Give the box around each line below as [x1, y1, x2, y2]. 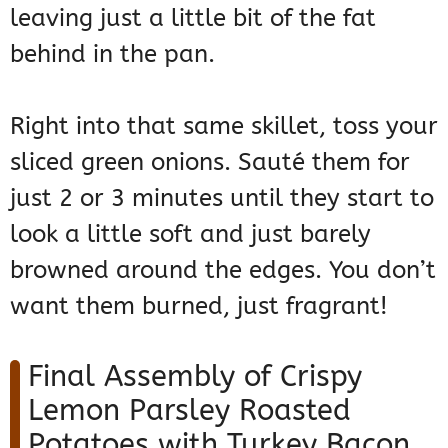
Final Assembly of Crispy [28, 359, 362, 395]
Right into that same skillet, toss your [10, 112, 438, 141]
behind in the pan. [10, 40, 215, 69]
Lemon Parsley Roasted [28, 393, 351, 429]
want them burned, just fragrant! [10, 292, 388, 321]
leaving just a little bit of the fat [10, 4, 376, 33]
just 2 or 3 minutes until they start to [10, 184, 434, 213]
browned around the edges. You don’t [10, 256, 436, 285]
